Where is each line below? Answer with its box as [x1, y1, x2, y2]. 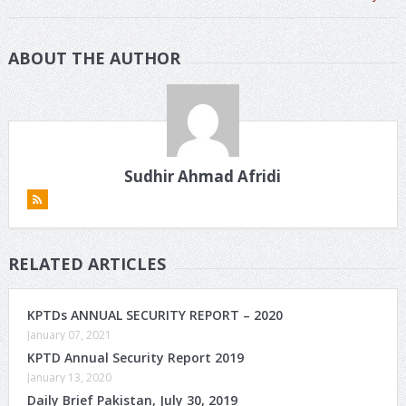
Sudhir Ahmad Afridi [124, 166, 282, 187]
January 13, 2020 [26, 370, 111, 385]
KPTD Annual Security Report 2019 [26, 349, 244, 366]
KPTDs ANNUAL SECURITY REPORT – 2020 [26, 306, 283, 324]
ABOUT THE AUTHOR [7, 47, 180, 69]
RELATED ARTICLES [7, 253, 166, 275]
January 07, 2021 [26, 327, 111, 343]
